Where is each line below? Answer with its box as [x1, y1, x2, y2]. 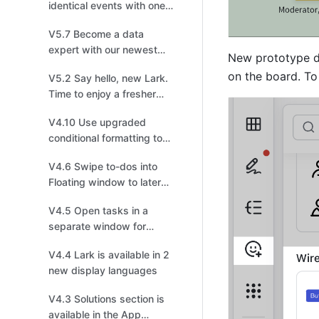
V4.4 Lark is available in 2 [48, 249, 169, 261]
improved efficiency [48, 236, 141, 248]
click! [48, 15, 73, 27]
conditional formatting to [48, 132, 162, 144]
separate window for [48, 220, 146, 232]
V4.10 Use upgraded [48, 116, 146, 128]
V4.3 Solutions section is [48, 293, 164, 305]
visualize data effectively [48, 147, 165, 159]
